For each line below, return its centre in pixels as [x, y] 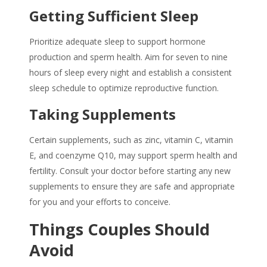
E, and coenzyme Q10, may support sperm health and [133, 156]
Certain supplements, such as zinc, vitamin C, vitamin [131, 140]
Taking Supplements [103, 114]
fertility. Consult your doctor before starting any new [130, 171]
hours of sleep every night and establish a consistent [131, 73]
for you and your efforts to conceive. [100, 202]
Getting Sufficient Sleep [114, 16]
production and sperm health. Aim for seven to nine [128, 57]
